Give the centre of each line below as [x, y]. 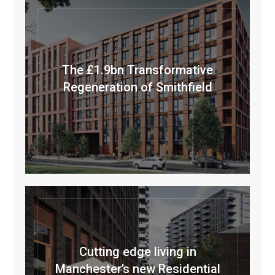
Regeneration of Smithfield [137, 87]
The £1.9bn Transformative [137, 70]
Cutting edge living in [137, 252]
